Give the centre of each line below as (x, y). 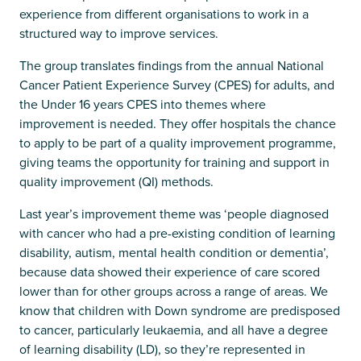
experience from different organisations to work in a (164, 14)
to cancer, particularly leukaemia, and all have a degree (174, 330)
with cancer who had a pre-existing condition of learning (177, 233)
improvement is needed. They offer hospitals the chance (178, 123)
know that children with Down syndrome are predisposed (180, 310)
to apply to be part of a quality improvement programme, (178, 143)
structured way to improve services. (119, 33)
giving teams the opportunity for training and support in (174, 162)
